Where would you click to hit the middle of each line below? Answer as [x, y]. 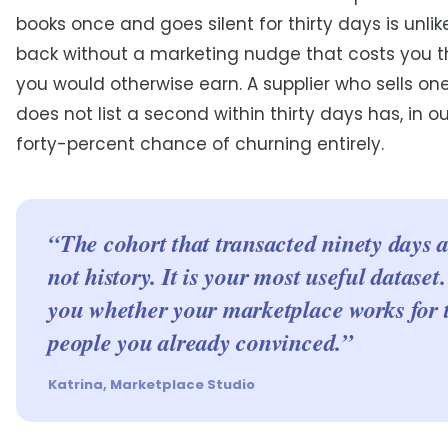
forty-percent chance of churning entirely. [200, 143]
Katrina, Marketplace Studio [151, 384]
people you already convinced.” [200, 341]
